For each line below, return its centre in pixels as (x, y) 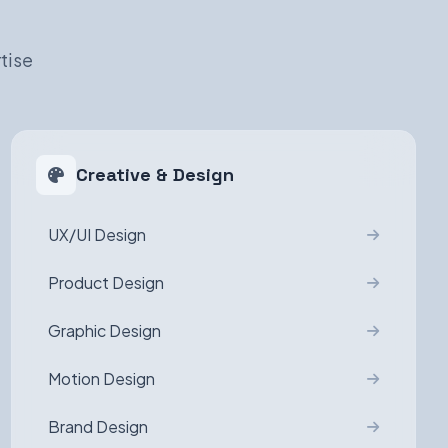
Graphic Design (104, 330)
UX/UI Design (96, 234)
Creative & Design (154, 174)
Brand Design (97, 426)
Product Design (105, 282)
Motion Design (101, 378)
